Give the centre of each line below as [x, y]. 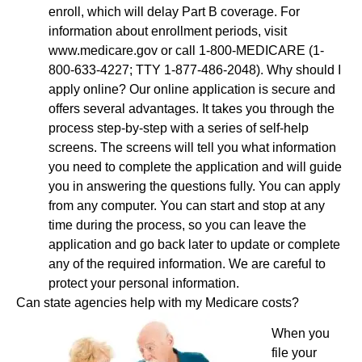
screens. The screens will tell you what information [192, 147]
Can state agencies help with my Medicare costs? [158, 302]
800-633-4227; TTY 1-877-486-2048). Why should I [195, 69]
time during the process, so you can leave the [177, 225]
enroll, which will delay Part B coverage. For [174, 11]
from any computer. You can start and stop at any [187, 205]
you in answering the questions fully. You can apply [194, 186]
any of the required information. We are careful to [187, 263]
